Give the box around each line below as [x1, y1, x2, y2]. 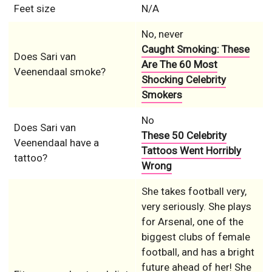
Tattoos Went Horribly [141, 144, 241, 157]
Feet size [13, 2, 55, 15]
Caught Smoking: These [141, 42, 250, 55]
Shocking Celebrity [141, 73, 226, 86]
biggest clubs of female [141, 230, 250, 243]
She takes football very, [141, 185, 246, 197]
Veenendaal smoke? [13, 65, 106, 78]
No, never [141, 27, 183, 40]
